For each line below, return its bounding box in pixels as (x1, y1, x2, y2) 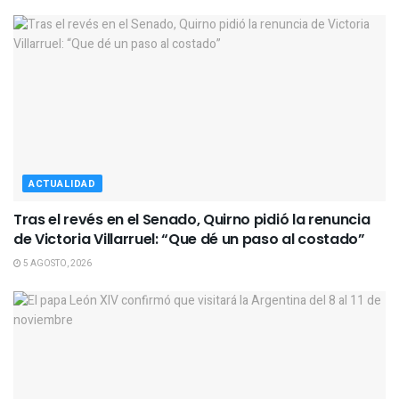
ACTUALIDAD (28, 175, 96, 191)
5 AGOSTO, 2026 (21, 256, 92, 270)
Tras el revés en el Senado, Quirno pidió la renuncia (13, 208, 370, 230)
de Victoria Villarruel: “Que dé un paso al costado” (13, 228, 365, 249)
